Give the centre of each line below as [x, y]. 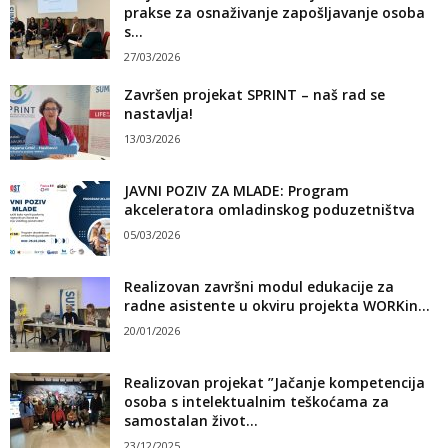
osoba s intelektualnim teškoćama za [256, 402]
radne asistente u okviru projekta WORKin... [277, 306]
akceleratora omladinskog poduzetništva [269, 210]
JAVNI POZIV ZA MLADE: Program [236, 191]
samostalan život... [191, 421]
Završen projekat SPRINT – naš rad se [254, 95]
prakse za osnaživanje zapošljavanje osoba [274, 13]
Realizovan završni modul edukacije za [259, 287]
